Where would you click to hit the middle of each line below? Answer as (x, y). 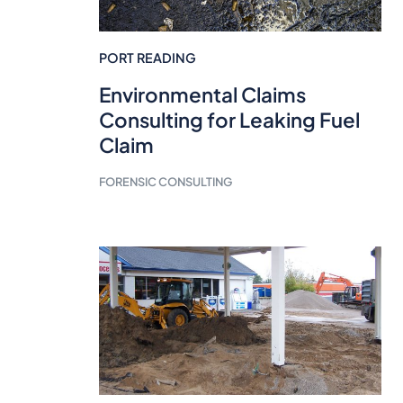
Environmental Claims (202, 95)
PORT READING (147, 58)
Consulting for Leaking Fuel (229, 120)
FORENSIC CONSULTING (165, 182)
